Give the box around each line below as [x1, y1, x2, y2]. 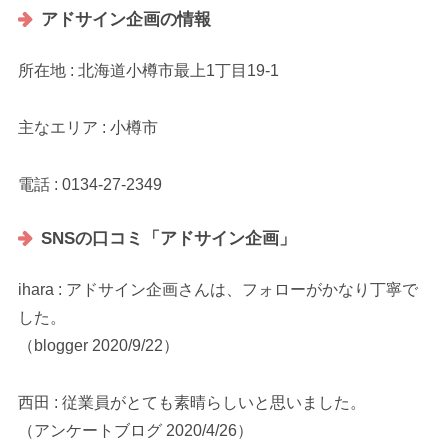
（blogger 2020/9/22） [18, 337, 180, 354]
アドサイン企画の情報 [40, 10, 211, 30]
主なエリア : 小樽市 [18, 119, 159, 137]
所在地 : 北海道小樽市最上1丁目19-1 [18, 62, 280, 80]
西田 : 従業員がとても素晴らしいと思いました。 [18, 393, 367, 411]
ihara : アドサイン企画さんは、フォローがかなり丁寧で [18, 281, 419, 298]
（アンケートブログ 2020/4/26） [18, 421, 254, 439]
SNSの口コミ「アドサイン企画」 [40, 228, 296, 248]
